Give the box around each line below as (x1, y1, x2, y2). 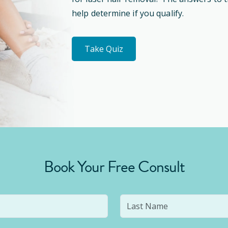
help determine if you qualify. (72, 8, 184, 19)
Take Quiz (84, 43, 123, 54)
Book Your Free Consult (43, 155, 185, 179)
